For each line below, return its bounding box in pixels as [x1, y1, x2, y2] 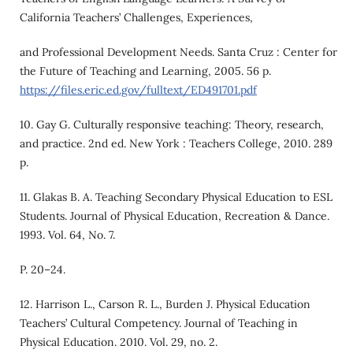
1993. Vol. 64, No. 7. [19, 227, 115, 242]
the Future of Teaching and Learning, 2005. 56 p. [19, 63, 271, 78]
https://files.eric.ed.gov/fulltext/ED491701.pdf [19, 82, 257, 97]
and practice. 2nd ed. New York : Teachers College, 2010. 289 [19, 136, 333, 150]
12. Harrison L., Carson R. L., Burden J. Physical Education [19, 296, 310, 311]
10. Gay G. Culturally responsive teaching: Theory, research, [19, 117, 324, 132]
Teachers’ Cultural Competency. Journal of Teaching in [19, 315, 298, 330]
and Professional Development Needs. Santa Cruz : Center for [19, 44, 337, 59]
